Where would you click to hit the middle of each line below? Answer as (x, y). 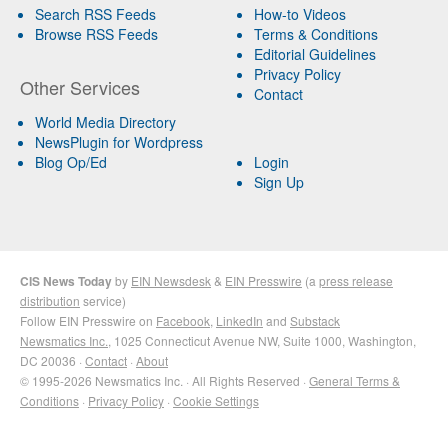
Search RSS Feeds (95, 13)
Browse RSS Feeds (96, 33)
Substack (315, 320)
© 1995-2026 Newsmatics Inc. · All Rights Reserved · (164, 380)
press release (356, 280)
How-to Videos (299, 13)
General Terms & (354, 380)
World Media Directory (105, 121)
